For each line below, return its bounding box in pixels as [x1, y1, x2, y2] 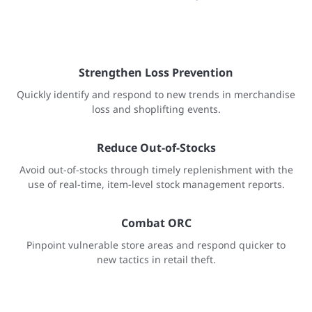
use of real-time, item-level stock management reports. [27, 178, 285, 191]
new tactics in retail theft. [96, 253, 216, 266]
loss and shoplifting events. [91, 102, 221, 116]
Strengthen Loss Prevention [79, 65, 233, 80]
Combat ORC [120, 215, 192, 231]
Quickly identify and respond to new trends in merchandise [17, 88, 295, 101]
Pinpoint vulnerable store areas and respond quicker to [26, 238, 286, 251]
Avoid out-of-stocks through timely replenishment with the [19, 163, 293, 176]
